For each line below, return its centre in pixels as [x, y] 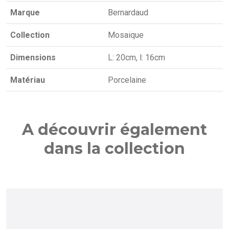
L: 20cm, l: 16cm [136, 58]
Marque [25, 13]
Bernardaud [128, 13]
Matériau [28, 80]
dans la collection [114, 148]
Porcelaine [127, 80]
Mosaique [126, 35]
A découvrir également [114, 130]
